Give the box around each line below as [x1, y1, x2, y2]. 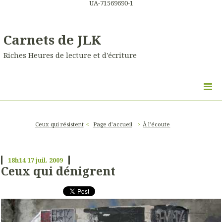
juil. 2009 [35, 156, 63, 165]
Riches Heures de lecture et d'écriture [3, 50, 137, 60]
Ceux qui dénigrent [1, 163, 115, 179]
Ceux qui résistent [35, 120, 84, 128]
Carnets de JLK [3, 30, 101, 49]
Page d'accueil [93, 120, 132, 128]
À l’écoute [143, 120, 170, 128]
